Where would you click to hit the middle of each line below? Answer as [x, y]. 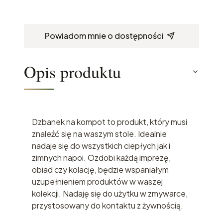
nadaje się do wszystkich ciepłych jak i [101, 145]
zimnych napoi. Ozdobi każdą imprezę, [101, 157]
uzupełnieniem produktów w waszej [97, 181]
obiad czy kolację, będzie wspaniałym [100, 169]
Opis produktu [72, 71]
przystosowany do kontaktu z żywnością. [108, 205]
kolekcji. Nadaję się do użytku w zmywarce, [110, 193]
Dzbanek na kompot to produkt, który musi [110, 121]
